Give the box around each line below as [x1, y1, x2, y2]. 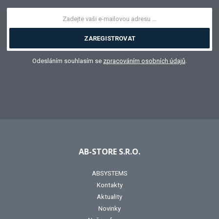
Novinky [98, 205, 121, 213]
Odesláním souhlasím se [32, 57, 103, 65]
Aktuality [97, 193, 122, 201]
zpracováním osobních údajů [103, 57, 185, 65]
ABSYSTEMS [91, 170, 128, 177]
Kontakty [96, 181, 123, 189]
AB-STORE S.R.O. [79, 146, 140, 157]
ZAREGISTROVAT [84, 35, 135, 43]
